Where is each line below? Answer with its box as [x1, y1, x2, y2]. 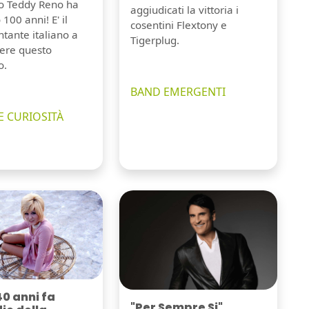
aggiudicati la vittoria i [130, 3, 239, 17]
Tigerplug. [130, 33, 179, 48]
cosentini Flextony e [130, 18, 227, 32]
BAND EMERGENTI [130, 84, 226, 100]
